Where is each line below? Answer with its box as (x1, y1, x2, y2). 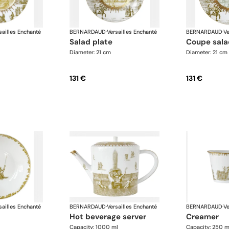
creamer (191, 211, 219, 222)
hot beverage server (75, 211, 147, 222)
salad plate (74, 37, 113, 48)
